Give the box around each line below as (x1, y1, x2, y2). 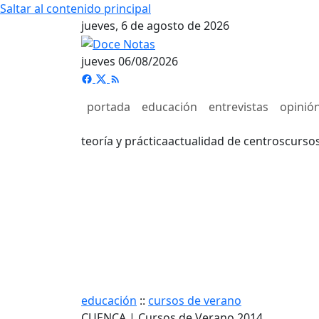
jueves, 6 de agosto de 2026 (81, 18, 229, 33)
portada (87, 98, 130, 115)
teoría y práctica (81, 132, 168, 149)
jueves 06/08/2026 (81, 53, 178, 69)
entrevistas (209, 98, 268, 115)
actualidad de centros (168, 132, 285, 149)
